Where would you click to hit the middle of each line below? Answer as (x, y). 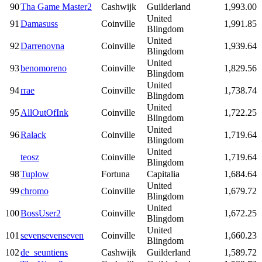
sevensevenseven (52, 235)
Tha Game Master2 (56, 6)
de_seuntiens (44, 252)
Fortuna (116, 174)
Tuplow (35, 174)
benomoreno (44, 68)
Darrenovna (42, 46)
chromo (35, 191)
